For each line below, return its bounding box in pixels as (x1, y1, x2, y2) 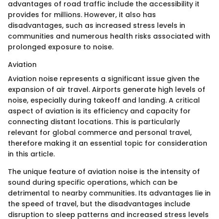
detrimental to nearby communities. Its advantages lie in (8, 188, 211, 198)
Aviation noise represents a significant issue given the (8, 73, 199, 84)
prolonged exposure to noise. (8, 42, 113, 52)
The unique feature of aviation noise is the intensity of (8, 166, 200, 176)
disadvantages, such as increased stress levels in (8, 20, 185, 30)
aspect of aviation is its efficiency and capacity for (8, 106, 191, 116)
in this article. (8, 149, 55, 159)
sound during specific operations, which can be (8, 177, 177, 187)
